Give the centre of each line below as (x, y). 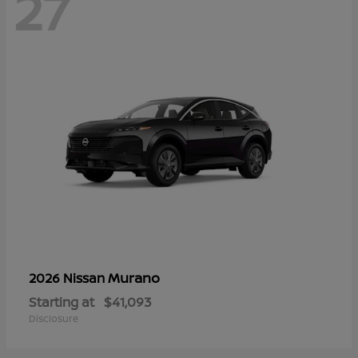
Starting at (62, 302)
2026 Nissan (68, 278)
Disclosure (54, 319)
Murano (134, 278)
